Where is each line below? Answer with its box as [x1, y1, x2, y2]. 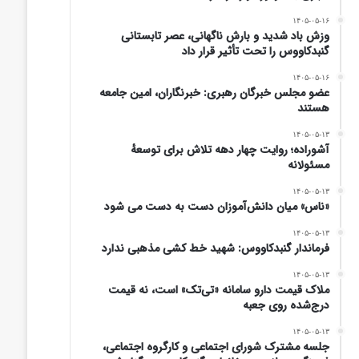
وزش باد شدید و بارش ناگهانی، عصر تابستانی [121, 27, 329, 45]
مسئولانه [288, 156, 329, 174]
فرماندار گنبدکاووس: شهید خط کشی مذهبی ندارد [102, 240, 329, 257]
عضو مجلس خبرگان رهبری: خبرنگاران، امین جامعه [99, 84, 329, 102]
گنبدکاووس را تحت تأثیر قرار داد [182, 42, 329, 60]
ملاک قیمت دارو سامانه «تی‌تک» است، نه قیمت [108, 281, 329, 299]
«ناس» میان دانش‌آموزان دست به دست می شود [104, 198, 329, 216]
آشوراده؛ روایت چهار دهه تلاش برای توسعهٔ [131, 141, 329, 159]
